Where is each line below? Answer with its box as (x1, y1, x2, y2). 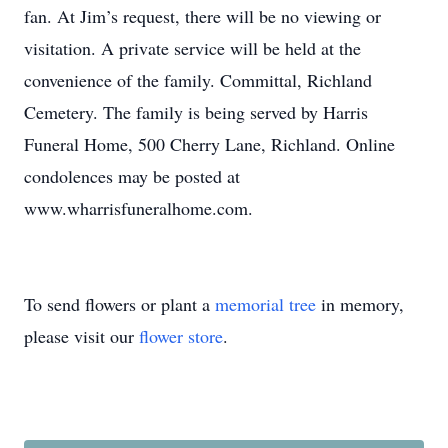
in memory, (316, 292, 404, 316)
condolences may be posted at (24, 164, 240, 188)
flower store (139, 324, 223, 348)
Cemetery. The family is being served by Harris (24, 100, 368, 124)
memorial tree (215, 292, 316, 316)
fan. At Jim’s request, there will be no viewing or (24, 4, 381, 28)
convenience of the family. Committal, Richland (24, 68, 372, 92)
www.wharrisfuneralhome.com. (24, 196, 253, 220)
